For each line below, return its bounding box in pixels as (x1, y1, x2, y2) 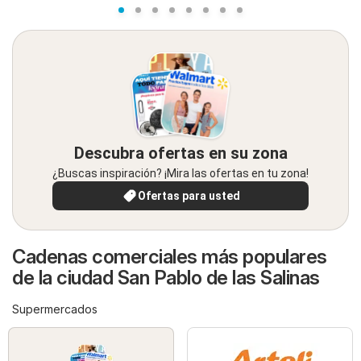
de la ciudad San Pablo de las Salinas (12, 266, 320, 290)
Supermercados (12, 302, 98, 317)
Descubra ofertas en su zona (73, 143, 288, 164)
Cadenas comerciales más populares (12, 245, 327, 269)
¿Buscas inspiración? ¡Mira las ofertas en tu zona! (52, 167, 309, 180)
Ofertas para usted (137, 189, 240, 203)
